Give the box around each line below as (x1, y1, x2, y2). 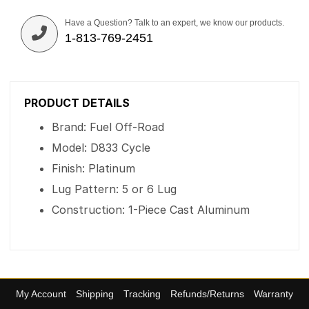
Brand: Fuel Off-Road (52, 120, 164, 134)
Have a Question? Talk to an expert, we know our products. (65, 18, 284, 28)
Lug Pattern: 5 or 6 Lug (52, 182, 177, 196)
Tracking (123, 288, 161, 299)
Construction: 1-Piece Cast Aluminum (52, 203, 250, 217)
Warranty (254, 288, 293, 299)
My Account (16, 288, 66, 299)
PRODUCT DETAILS (24, 96, 130, 110)
